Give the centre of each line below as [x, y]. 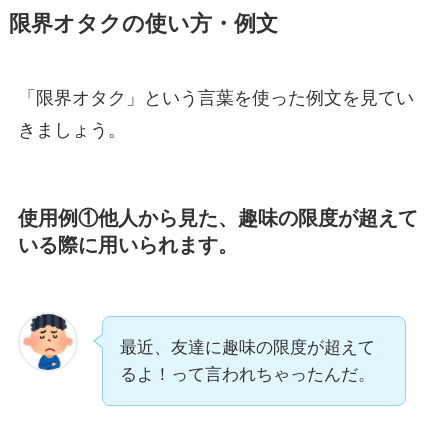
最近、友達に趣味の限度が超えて [247, 348]
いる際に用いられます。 [127, 244]
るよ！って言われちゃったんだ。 [247, 375]
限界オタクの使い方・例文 [143, 23]
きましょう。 [71, 129]
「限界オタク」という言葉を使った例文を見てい [215, 97]
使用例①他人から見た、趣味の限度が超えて [217, 217]
